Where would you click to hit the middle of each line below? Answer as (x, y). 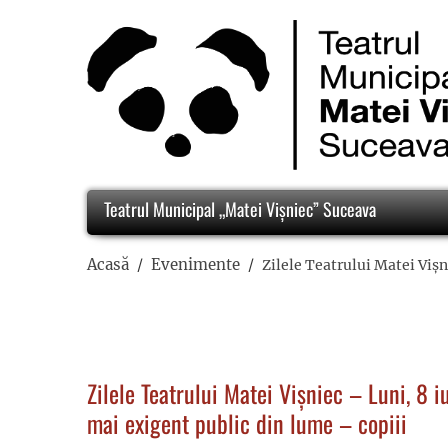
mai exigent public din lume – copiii (247, 423)
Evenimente (195, 264)
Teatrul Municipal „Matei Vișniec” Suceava (238, 209)
